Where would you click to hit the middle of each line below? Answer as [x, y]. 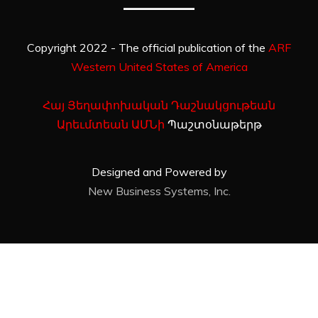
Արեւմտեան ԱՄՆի [110, 125]
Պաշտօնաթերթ [213, 125]
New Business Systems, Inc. [159, 191]
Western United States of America [159, 67]
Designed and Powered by [159, 172]
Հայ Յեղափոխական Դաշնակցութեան [159, 105]
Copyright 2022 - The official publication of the [148, 48]
